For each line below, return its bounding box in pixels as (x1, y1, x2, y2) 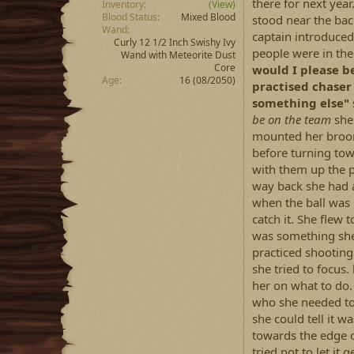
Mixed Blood (181, 10, 235, 24)
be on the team (252, 111, 331, 127)
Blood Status (102, 10, 157, 24)
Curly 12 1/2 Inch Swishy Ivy (114, 36, 235, 50)
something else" (252, 94, 349, 111)
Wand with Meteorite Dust (121, 48, 235, 62)
